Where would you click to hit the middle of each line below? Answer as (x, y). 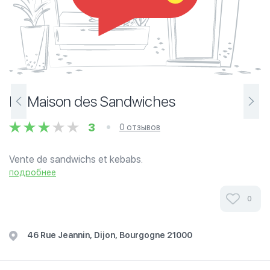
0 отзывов (140, 127)
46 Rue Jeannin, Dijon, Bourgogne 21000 (110, 235)
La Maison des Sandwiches (92, 102)
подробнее (33, 172)
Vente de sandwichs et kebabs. (76, 159)
